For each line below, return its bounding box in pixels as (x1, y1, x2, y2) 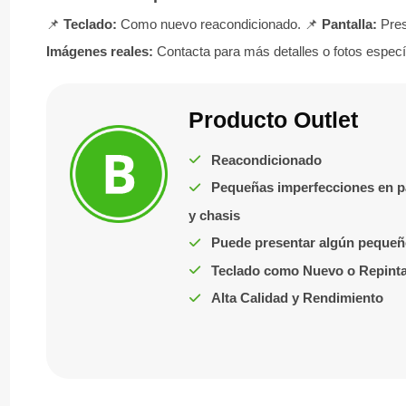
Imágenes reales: (46, 43, 154, 59)
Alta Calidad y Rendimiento (210, 290, 383, 306)
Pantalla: (322, 15, 378, 32)
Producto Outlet (188, 107, 358, 133)
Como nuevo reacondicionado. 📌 (117, 15, 323, 32)
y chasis (188, 207, 240, 223)
